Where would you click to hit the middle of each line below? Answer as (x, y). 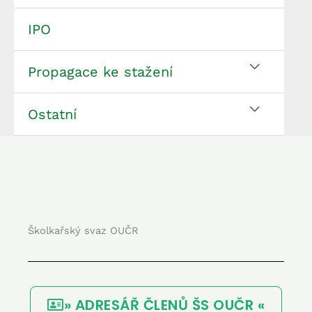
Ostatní (52, 115)
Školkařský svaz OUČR (83, 231)
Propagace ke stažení (100, 72)
